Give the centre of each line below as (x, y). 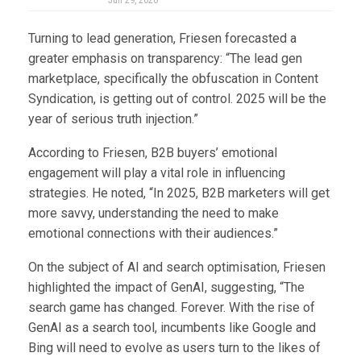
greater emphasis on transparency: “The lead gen (165, 59)
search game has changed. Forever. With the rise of (172, 308)
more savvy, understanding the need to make (154, 214)
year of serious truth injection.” (113, 119)
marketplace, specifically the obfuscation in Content (173, 79)
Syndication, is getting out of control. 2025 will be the (177, 99)
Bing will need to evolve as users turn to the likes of (174, 348)
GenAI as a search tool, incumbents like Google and (172, 328)
